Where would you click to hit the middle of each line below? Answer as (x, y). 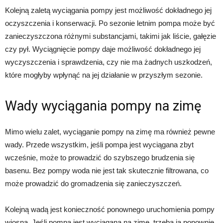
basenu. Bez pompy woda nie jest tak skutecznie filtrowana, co (107, 170)
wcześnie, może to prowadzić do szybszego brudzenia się (100, 158)
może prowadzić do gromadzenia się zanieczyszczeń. (93, 183)
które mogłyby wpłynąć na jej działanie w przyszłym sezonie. (104, 75)
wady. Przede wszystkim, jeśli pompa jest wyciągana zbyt (99, 145)
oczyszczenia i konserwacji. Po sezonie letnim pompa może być (110, 23)
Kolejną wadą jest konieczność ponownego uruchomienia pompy (110, 209)
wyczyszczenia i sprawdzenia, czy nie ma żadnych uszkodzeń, (109, 62)
